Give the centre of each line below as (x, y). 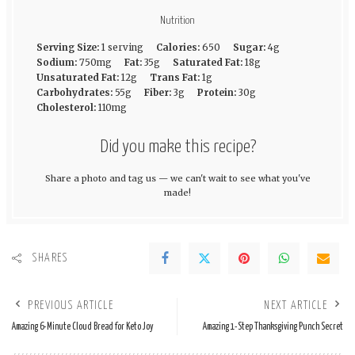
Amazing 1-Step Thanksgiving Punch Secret (273, 328)
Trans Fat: (174, 77)
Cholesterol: (66, 107)
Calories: (177, 47)
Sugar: (249, 47)
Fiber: (157, 92)
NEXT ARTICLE (296, 306)
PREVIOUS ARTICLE (71, 306)
